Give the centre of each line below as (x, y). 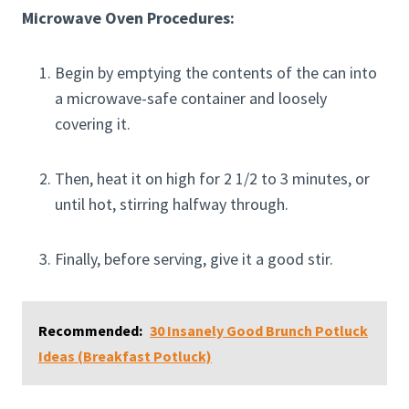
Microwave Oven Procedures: (128, 18)
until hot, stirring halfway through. (172, 204)
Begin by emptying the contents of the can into (216, 73)
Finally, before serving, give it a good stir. (194, 259)
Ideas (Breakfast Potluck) (125, 357)
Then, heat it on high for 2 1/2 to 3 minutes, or (212, 179)
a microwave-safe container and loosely (191, 99)
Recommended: (90, 331)
